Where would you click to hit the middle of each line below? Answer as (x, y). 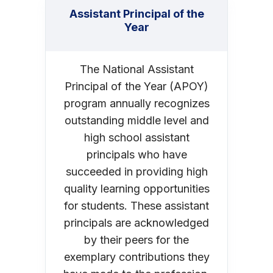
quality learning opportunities (136, 188)
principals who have (136, 154)
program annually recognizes (136, 103)
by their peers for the (136, 239)
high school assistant (136, 137)
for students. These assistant (136, 205)
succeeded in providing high (136, 171)
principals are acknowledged (136, 222)
